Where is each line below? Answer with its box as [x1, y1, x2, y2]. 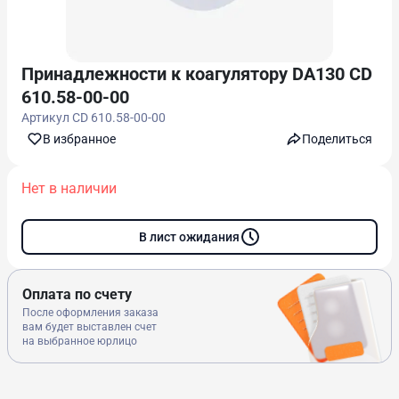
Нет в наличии [21, 180, 117, 197]
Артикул [21, 110, 72, 125]
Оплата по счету [22, 286, 132, 303]
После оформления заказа [22, 306, 159, 319]
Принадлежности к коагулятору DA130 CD [21, 63, 372, 85]
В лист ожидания [138, 229, 240, 244]
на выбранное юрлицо [22, 335, 137, 347]
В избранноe [43, 132, 116, 146]
